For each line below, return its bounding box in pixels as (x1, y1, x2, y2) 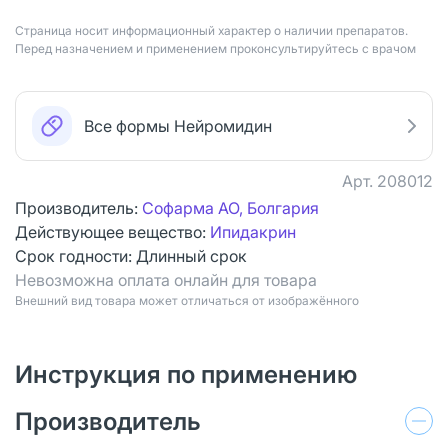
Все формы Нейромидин (84, 115, 272, 136)
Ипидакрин (210, 221, 296, 242)
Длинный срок (136, 245, 247, 266)
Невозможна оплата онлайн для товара (15, 269, 317, 290)
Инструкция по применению (15, 359, 357, 389)
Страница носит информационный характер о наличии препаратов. (15, 22, 408, 38)
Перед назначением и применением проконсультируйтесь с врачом (15, 40, 416, 56)
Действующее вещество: (15, 221, 210, 242)
